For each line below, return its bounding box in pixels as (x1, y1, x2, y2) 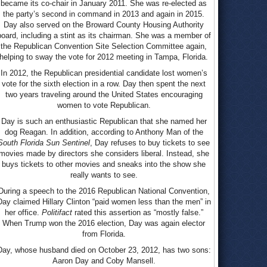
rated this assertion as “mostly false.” (72, 208, 203, 217)
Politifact (41, 208, 72, 217)
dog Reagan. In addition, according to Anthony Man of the (4, 128, 203, 136)
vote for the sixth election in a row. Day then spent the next (2, 79, 206, 88)
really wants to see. (70, 170, 138, 179)
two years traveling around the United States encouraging (5, 90, 203, 99)
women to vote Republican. (57, 101, 151, 110)
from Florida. (82, 229, 126, 238)
